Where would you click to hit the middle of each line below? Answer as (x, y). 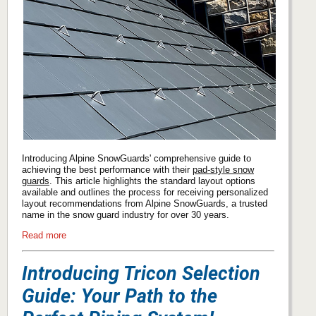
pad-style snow (223, 170)
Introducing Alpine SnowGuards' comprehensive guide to (136, 159)
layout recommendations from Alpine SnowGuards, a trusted (145, 204)
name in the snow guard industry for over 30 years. (126, 215)
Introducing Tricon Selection (141, 273)
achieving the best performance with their (107, 170)
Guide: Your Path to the (120, 296)
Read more (44, 235)
